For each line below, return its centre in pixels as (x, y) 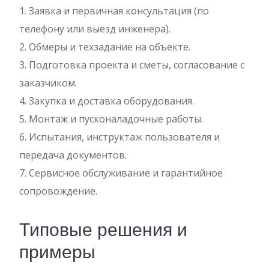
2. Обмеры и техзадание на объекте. (105, 47)
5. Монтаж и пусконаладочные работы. (111, 119)
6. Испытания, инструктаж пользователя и (119, 137)
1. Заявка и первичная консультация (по (114, 11)
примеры (57, 252)
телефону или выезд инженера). (95, 29)
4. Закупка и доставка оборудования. (107, 101)
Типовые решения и (103, 230)
